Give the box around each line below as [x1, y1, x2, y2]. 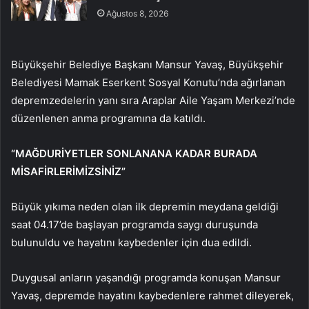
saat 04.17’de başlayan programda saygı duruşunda [11, 218, 258, 232]
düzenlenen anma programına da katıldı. [11, 112, 206, 126]
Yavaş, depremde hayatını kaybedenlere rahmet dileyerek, [11, 289, 294, 303]
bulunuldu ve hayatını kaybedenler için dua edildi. [11, 236, 252, 250]
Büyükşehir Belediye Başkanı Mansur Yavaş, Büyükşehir [11, 58, 283, 72]
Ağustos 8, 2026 [106, 8, 169, 19]
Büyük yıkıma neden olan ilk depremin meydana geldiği [11, 200, 279, 214]
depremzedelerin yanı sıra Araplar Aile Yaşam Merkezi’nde [11, 94, 295, 108]
